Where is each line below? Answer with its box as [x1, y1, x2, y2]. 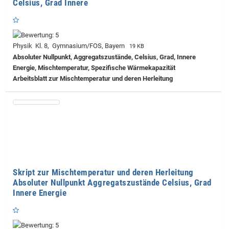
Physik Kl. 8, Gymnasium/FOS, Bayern [13, 42, 128, 50]
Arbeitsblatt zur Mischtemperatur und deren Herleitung [13, 75, 173, 83]
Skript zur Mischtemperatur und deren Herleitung [13, 167, 194, 178]
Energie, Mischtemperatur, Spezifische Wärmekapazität [13, 64, 175, 72]
